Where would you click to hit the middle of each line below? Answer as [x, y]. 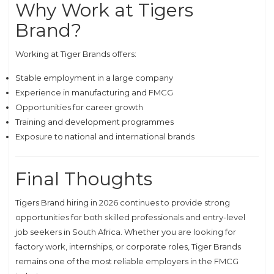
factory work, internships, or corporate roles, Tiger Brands [128, 246]
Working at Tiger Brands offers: [76, 54]
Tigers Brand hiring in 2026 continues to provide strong [123, 202]
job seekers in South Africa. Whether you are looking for [126, 232]
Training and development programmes [94, 122]
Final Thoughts [84, 179]
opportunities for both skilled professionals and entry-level [130, 217]
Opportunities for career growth [79, 107]
